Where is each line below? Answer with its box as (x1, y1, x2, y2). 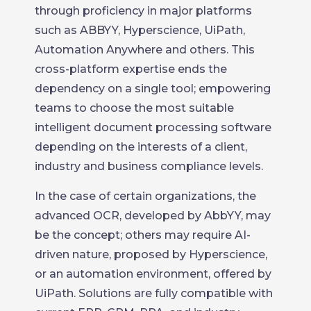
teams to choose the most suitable (35, 101, 234, 115)
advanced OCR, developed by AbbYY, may (35, 208, 271, 222)
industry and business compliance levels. (35, 159, 263, 173)
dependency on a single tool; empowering (35, 81, 271, 95)
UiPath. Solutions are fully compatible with (35, 286, 273, 300)
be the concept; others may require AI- (35, 228, 251, 242)
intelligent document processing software (35, 120, 271, 134)
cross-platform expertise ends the (35, 62, 227, 76)
